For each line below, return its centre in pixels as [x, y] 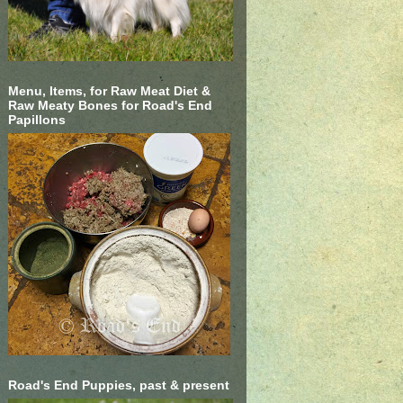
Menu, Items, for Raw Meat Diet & [109, 90]
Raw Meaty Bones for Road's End [110, 105]
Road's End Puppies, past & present [118, 385]
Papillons [36, 119]
